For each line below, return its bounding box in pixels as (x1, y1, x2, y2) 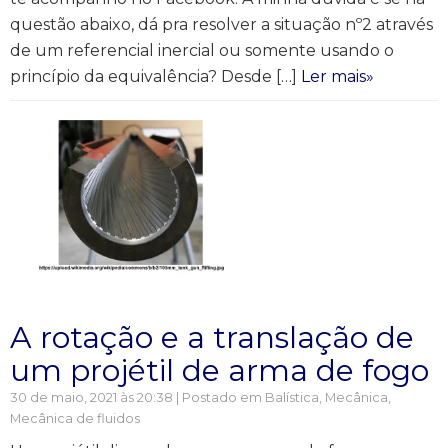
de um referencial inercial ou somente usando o (10, 41, 394, 60)
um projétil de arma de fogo (10, 352, 429, 389)
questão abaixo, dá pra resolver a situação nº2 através (10, 15, 433, 34)
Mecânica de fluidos (10, 411, 140, 426)
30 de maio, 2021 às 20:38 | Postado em (10, 390, 265, 405)
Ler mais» (301, 67, 374, 86)
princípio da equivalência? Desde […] (10, 67, 301, 86)
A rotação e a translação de (10, 319, 414, 356)
